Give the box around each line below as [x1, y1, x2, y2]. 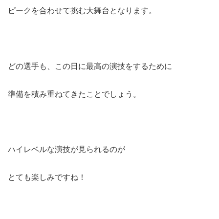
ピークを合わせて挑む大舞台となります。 [8, 6, 156, 15]
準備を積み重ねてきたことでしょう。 [8, 89, 141, 98]
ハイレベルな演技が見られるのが [8, 145, 125, 154]
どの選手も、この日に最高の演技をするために [8, 62, 172, 70]
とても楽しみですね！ [8, 173, 86, 181]
